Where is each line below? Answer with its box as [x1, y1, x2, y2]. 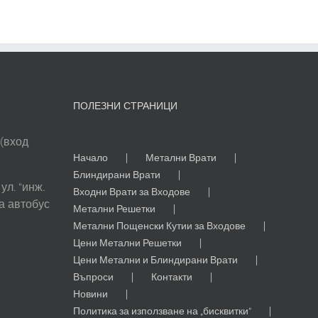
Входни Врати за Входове [73, 185, 191, 198]
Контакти [151, 270, 193, 283]
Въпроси [73, 270, 114, 283]
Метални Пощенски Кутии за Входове [73, 219, 246, 232]
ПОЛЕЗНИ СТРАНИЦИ [73, 99, 178, 111]
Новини [73, 287, 109, 300]
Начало [73, 150, 109, 164]
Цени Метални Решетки [73, 236, 182, 249]
